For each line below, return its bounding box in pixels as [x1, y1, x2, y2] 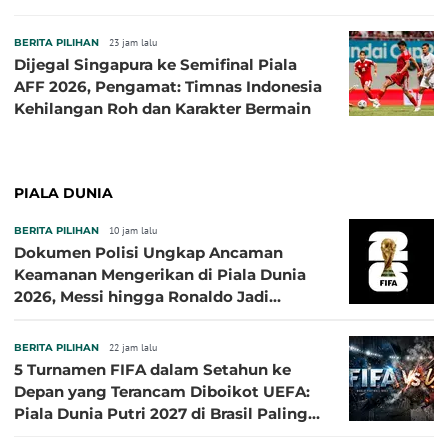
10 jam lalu [109, 223, 157, 237]
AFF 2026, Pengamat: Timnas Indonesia [14, 76, 322, 96]
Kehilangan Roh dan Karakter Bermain [14, 98, 311, 118]
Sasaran [14, 308, 74, 328]
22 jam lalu [109, 340, 157, 354]
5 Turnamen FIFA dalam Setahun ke [14, 359, 291, 379]
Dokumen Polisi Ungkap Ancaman [14, 242, 283, 262]
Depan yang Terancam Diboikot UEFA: [14, 381, 310, 401]
